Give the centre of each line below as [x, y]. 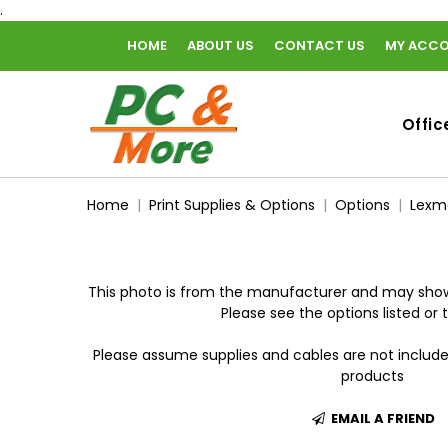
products [372, 376]
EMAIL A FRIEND [381, 419]
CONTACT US [319, 45]
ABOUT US [220, 45]
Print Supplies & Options [232, 205]
